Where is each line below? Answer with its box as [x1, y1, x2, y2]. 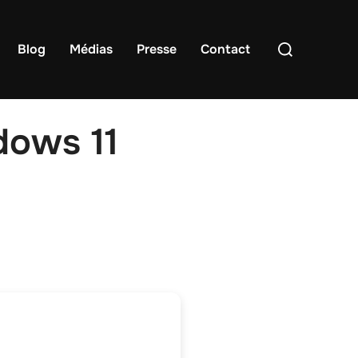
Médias [70, 41, 113, 58]
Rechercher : [269, 31, 345, 48]
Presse [137, 41, 177, 58]
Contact [201, 41, 250, 58]
